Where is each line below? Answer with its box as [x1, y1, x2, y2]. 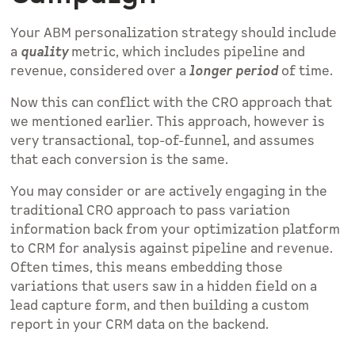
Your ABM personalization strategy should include [10, 25, 338, 43]
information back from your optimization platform [10, 221, 341, 239]
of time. [281, 63, 334, 81]
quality [21, 44, 69, 62]
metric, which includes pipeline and [71, 44, 306, 62]
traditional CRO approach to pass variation [10, 202, 291, 220]
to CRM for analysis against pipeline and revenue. [10, 240, 334, 258]
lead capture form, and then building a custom [10, 297, 310, 315]
